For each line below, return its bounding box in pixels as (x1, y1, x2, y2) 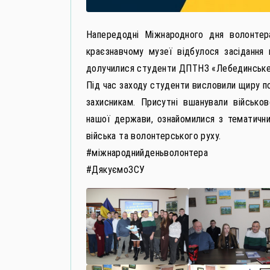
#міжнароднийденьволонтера (86, 146, 208, 159)
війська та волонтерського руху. (86, 130, 221, 142)
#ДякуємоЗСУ (86, 163, 145, 175)
